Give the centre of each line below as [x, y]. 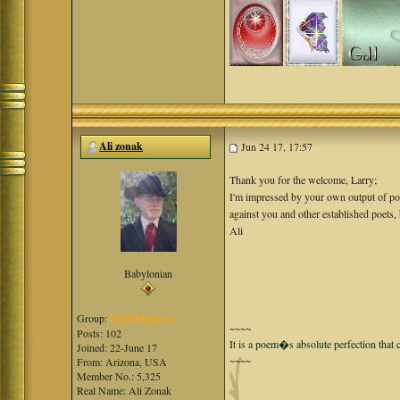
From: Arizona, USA [122, 362]
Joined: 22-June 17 [117, 347]
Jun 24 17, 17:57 [276, 146]
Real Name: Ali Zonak [125, 390]
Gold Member [142, 318]
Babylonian [149, 273]
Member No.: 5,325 [119, 376]
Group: [94, 318]
